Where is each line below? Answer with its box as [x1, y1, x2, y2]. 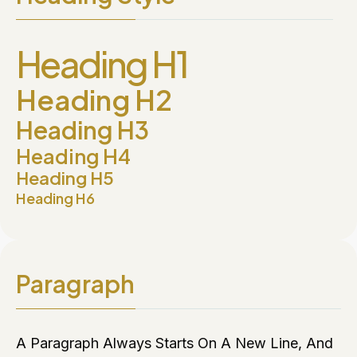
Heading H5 [16, 167, 114, 189]
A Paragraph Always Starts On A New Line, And [16, 335, 333, 351]
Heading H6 [16, 189, 95, 207]
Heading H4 [16, 143, 131, 169]
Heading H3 [16, 115, 149, 145]
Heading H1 [16, 41, 187, 86]
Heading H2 [16, 82, 172, 117]
